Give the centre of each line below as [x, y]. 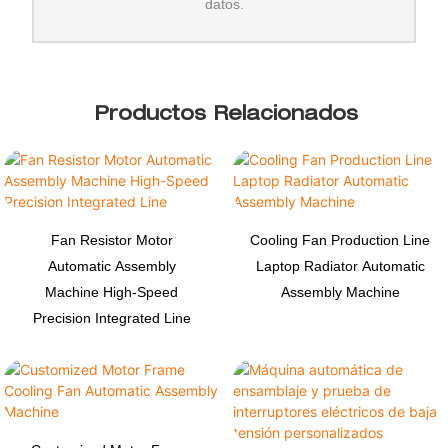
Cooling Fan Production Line [340, 239]
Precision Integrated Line [111, 317]
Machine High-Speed [112, 291]
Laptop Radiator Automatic [340, 265]
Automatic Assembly [111, 265]
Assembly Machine [340, 291]
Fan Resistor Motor [111, 239]
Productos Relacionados [226, 115]
